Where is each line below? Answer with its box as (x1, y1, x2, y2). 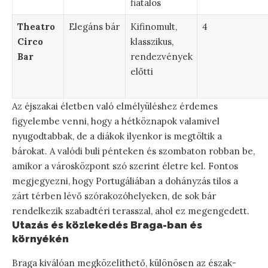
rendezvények (130, 50, 193, 62)
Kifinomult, (130, 20, 177, 32)
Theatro (17, 20, 55, 32)
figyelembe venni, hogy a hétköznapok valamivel (12, 115, 220, 127)
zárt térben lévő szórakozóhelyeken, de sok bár (12, 190, 216, 202)
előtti (130, 65, 153, 77)
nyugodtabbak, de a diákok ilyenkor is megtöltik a (12, 130, 222, 142)
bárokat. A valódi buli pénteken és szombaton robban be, (12, 145, 255, 157)
